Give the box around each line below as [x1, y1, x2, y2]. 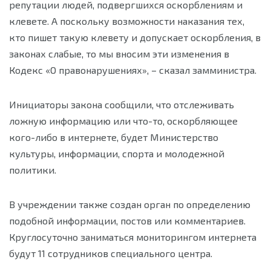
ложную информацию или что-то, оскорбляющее [9, 115, 238, 126]
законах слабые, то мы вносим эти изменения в [9, 48, 229, 59]
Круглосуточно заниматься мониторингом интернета [9, 231, 256, 243]
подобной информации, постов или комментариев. [9, 215, 246, 226]
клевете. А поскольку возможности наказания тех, [9, 15, 244, 27]
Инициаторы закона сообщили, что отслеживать [9, 99, 234, 110]
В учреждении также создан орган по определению [9, 198, 250, 210]
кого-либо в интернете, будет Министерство [9, 131, 218, 143]
